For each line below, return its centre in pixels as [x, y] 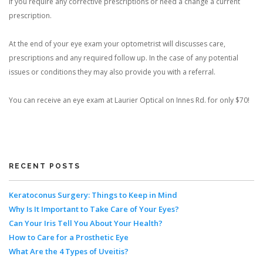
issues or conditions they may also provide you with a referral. [112, 72]
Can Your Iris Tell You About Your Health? [86, 223]
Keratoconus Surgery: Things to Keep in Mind [93, 195]
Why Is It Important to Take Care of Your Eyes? [94, 209]
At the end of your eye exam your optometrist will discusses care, [117, 44]
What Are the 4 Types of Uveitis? [69, 251]
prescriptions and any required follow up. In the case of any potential [124, 58]
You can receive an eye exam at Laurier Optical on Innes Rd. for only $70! [129, 100]
